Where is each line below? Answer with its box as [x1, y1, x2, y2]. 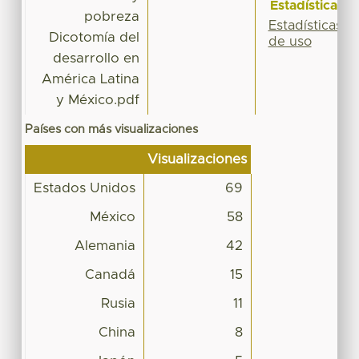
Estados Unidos [33, 181, 135, 195]
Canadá [84, 268, 135, 281]
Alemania [74, 239, 135, 252]
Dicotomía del [48, 30, 139, 44]
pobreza [83, 10, 139, 23]
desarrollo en [52, 51, 139, 65]
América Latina [41, 72, 139, 86]
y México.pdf [55, 93, 139, 107]
